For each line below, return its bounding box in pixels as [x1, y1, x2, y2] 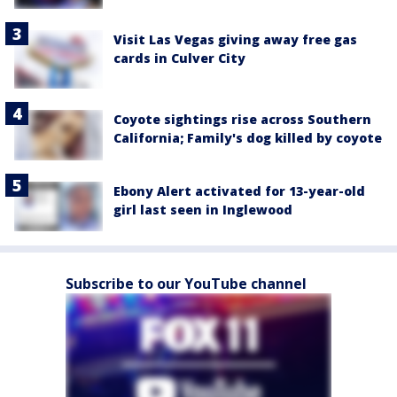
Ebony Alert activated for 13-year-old [113, 182, 365, 199]
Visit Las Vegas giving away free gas [113, 30, 357, 48]
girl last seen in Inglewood [113, 200, 292, 218]
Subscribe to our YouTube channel [66, 273, 307, 293]
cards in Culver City [113, 49, 245, 66]
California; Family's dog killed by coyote [113, 129, 382, 147]
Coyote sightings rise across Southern [113, 111, 371, 128]
